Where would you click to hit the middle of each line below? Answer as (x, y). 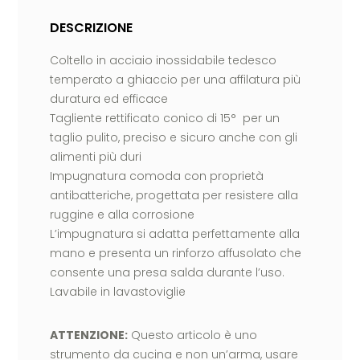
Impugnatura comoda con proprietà (157, 176)
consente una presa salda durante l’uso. (168, 273)
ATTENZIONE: (89, 335)
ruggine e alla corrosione (123, 215)
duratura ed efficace (109, 99)
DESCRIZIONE (92, 28)
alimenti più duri (96, 157)
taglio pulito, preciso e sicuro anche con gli (174, 138)
